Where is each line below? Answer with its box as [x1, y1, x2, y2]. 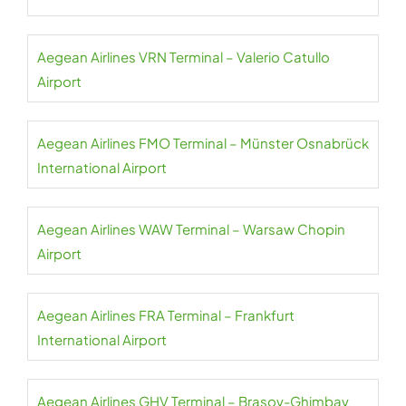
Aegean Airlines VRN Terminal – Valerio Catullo [37, 48, 330, 65]
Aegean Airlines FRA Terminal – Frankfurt [37, 306, 295, 324]
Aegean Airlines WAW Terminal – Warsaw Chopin [37, 220, 345, 237]
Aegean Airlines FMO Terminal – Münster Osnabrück [37, 134, 369, 151]
